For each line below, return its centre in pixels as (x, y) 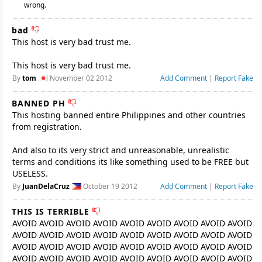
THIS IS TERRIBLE (52, 211)
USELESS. (30, 173)
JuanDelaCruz (46, 186)
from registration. (47, 127)
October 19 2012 (109, 186)
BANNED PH (40, 103)
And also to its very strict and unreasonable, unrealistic (121, 150)
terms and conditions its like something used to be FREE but (130, 162)
